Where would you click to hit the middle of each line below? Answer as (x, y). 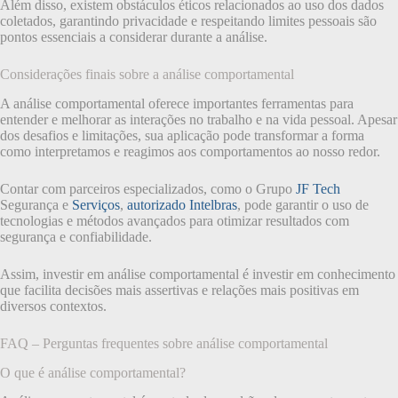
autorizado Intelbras (182, 204)
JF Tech (318, 188)
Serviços (96, 204)
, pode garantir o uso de (303, 204)
